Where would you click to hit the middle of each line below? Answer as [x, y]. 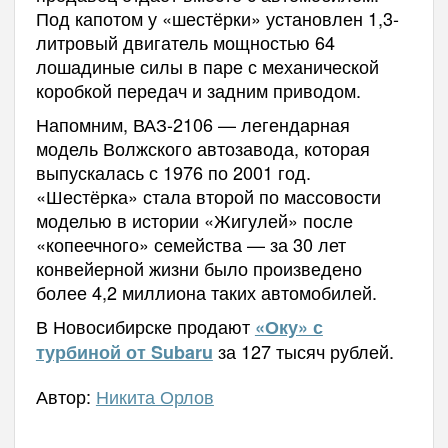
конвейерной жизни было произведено [198, 267]
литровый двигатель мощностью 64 [185, 41]
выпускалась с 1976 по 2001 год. [173, 171]
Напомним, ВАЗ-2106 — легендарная [192, 123]
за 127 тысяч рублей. [303, 350]
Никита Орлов [154, 395]
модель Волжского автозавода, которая [202, 147]
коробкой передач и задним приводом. [198, 89]
